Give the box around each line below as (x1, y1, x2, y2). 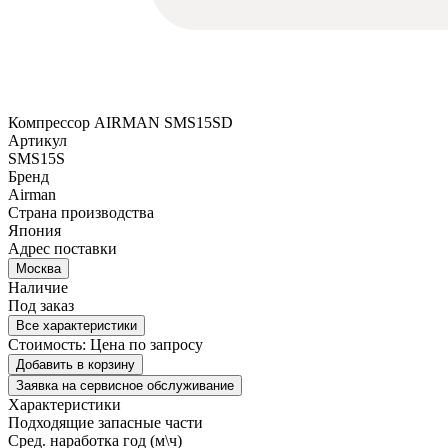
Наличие (8, 279, 68, 297)
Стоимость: (8, 336, 86, 354)
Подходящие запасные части (8, 414, 203, 432)
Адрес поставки (8, 240, 117, 258)
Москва (16, 261, 61, 277)
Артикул (8, 132, 67, 150)
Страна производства (8, 204, 154, 222)
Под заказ (8, 297, 74, 315)
